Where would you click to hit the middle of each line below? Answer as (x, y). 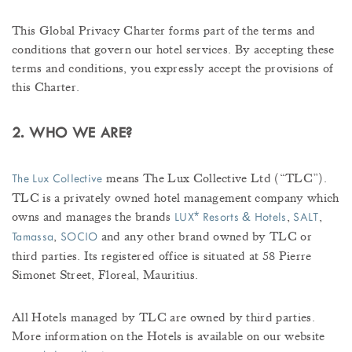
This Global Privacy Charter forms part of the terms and (164, 31)
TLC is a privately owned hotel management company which (176, 198)
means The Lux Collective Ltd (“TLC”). (214, 179)
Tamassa (33, 237)
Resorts (221, 218)
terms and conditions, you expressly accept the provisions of (173, 69)
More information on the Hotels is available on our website (169, 337)
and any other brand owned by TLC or (205, 237)
